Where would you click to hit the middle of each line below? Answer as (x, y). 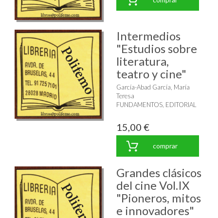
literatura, (143, 61)
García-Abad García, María (153, 87)
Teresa (125, 96)
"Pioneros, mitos (159, 198)
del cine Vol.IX (153, 185)
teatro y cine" (151, 73)
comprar (165, 145)
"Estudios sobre (157, 48)
